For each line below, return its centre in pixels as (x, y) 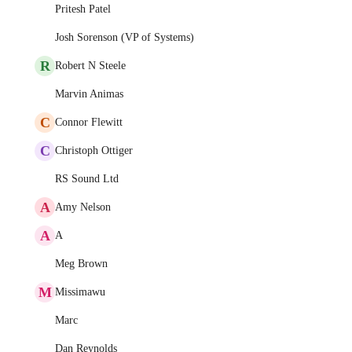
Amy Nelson (83, 207)
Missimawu (80, 292)
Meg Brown (81, 264)
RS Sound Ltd (87, 179)
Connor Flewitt (89, 122)
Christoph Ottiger (94, 150)
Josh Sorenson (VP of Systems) (125, 37)
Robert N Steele (90, 66)
